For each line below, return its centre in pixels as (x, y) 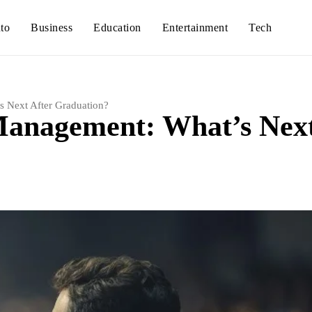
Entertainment (195, 28)
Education (117, 28)
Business (52, 28)
